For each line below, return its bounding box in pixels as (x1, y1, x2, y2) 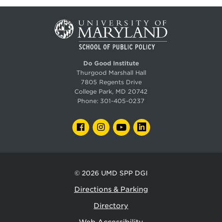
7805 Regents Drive (80, 78, 142, 86)
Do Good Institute (83, 59, 139, 67)
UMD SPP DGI (101, 169, 148, 177)
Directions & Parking (74, 185, 148, 194)
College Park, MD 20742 (74, 88, 148, 95)
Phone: (77, 97, 100, 105)
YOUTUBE (129, 121, 161, 129)
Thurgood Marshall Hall (76, 69, 146, 76)
